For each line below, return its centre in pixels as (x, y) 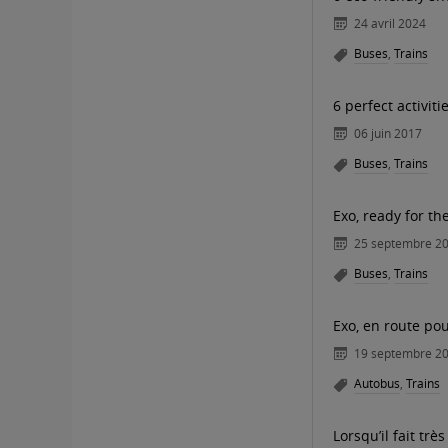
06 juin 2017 (388, 133)
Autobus (377, 383)
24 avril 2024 (390, 23)
